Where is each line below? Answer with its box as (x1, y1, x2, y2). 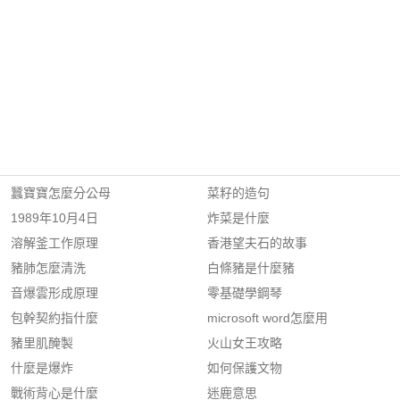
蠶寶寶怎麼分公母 (11, 186, 111, 200)
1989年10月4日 (11, 211, 98, 225)
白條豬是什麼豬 (207, 261, 295, 275)
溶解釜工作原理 (11, 236, 98, 250)
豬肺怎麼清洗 (11, 261, 86, 275)
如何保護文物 (207, 361, 282, 375)
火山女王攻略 (207, 336, 282, 350)
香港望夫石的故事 (207, 236, 307, 250)
